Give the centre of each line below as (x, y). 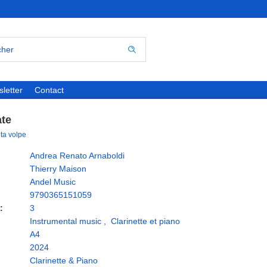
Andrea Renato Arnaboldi (77, 156)
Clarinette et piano (145, 221)
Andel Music (53, 182)
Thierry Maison (58, 169)
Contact (49, 90)
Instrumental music (66, 221)
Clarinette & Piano (64, 260)
